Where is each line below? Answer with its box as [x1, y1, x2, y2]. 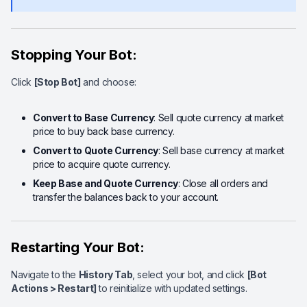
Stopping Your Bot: [11, 47, 137, 63]
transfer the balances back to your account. [33, 191, 219, 203]
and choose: [80, 76, 136, 88]
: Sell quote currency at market [153, 112, 284, 123]
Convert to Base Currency [33, 112, 154, 123]
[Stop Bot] [34, 76, 81, 88]
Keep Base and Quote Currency [33, 177, 178, 189]
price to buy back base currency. [33, 125, 175, 137]
